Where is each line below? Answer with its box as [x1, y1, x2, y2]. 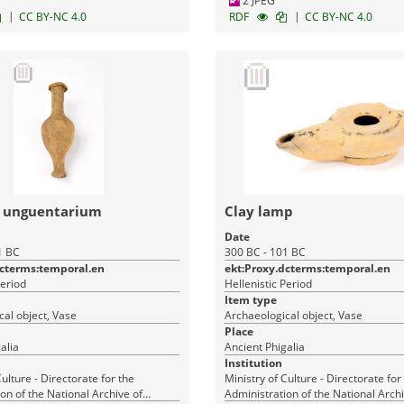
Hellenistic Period [224, 276, 312, 291]
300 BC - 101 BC [224, 244, 306, 260]
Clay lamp [224, 202, 293, 220]
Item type [224, 292, 277, 308]
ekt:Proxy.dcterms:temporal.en [224, 261, 390, 276]
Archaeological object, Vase [224, 308, 363, 323]
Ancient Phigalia [224, 339, 305, 354]
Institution [224, 355, 282, 371]
